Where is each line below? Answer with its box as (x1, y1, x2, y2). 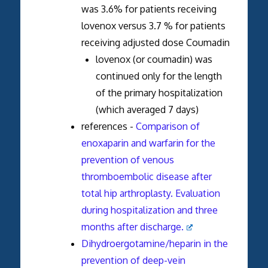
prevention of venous (81, 153, 174, 166)
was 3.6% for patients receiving (81, 2, 217, 15)
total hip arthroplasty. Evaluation (81, 187, 220, 199)
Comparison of (135, 120, 200, 132)
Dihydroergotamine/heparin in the (81, 237, 228, 249)
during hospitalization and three (81, 203, 218, 216)
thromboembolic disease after (81, 170, 212, 182)
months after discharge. (81, 220, 184, 233)
